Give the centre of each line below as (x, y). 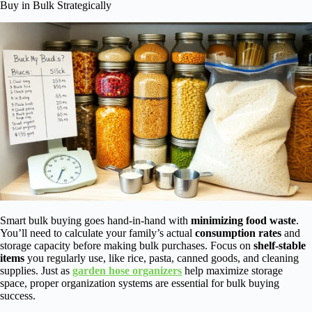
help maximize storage (232, 270)
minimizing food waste (243, 220)
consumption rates (238, 233)
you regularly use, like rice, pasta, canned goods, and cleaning (162, 258)
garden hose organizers (127, 270)
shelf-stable (280, 245)
